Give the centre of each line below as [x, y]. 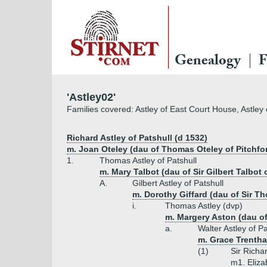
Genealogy [208, 62]
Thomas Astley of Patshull [148, 160]
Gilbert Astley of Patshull [178, 183]
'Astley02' [91, 97]
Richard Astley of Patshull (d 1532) [137, 138]
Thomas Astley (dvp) [204, 206]
